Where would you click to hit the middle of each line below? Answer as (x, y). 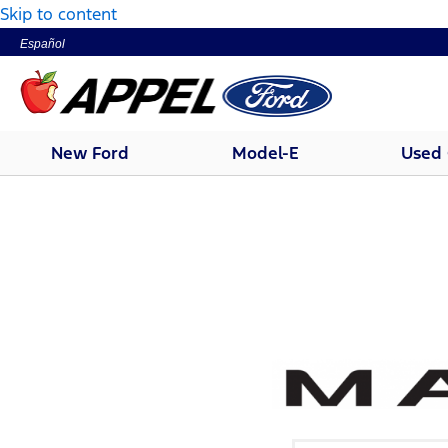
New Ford (90, 153)
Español (42, 44)
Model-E (265, 153)
